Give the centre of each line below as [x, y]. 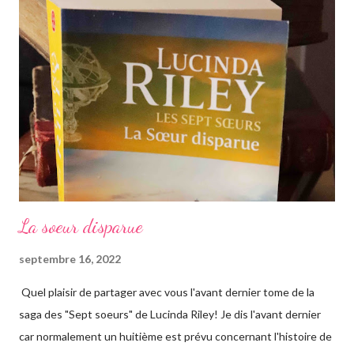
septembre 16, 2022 [70, 259]
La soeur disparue [81, 227]
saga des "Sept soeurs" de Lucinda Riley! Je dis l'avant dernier [170, 314]
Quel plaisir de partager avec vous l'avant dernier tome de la [167, 292]
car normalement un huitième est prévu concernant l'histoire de [175, 337]
